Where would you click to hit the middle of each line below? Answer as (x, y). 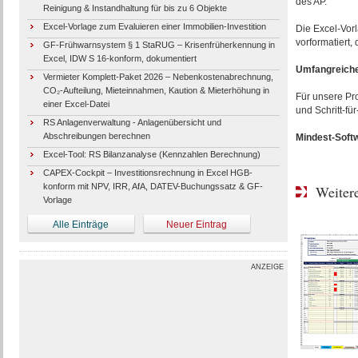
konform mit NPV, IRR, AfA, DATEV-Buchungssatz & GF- (153, 186)
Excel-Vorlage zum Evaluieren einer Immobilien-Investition (154, 26)
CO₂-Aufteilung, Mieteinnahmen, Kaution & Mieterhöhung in (156, 90)
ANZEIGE (267, 267)
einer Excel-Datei (76, 104)
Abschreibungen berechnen (96, 136)
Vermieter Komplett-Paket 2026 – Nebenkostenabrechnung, (158, 77)
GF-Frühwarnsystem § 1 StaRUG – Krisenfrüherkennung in (159, 45)
